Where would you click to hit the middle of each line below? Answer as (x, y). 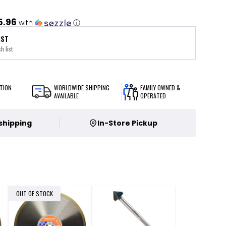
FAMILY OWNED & (160, 88)
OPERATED (153, 96)
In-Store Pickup (127, 123)
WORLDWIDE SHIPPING (82, 88)
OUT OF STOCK (34, 193)
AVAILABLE (67, 96)
